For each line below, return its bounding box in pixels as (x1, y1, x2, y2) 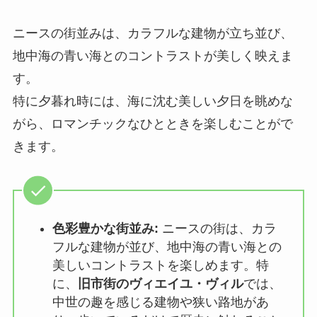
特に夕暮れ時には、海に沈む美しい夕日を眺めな (12, 94, 293, 109)
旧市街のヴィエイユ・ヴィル (77, 277, 243, 292)
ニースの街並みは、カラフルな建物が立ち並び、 (12, 26, 293, 41)
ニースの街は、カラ (158, 221, 277, 236)
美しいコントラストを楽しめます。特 (52, 258, 269, 273)
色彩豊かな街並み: (52, 221, 158, 236)
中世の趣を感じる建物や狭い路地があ (52, 295, 269, 310)
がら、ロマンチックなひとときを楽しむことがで (12, 117, 293, 132)
